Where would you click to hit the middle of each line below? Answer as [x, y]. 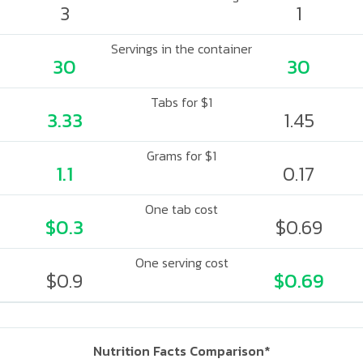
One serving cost [181, 263]
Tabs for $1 [181, 102]
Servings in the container [181, 49]
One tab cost [181, 209]
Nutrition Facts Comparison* [181, 351]
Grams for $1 [181, 156]
